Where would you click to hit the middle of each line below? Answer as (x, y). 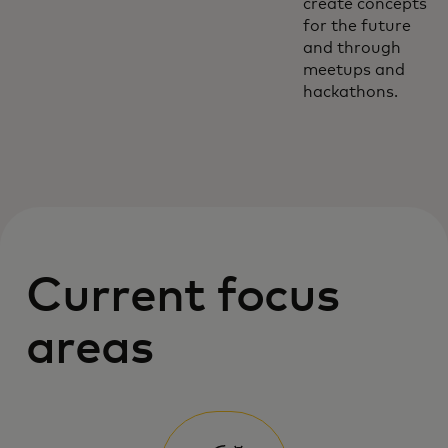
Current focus (183, 297)
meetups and (353, 70)
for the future (356, 26)
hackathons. (350, 92)
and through (351, 48)
